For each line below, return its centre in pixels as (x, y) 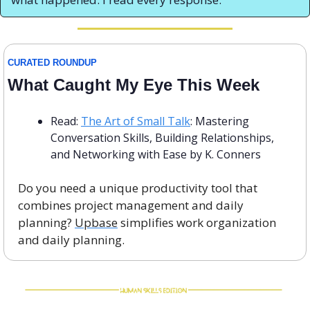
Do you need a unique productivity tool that (138, 188)
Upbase (96, 223)
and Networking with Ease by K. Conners (156, 155)
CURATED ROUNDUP (52, 63)
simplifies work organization (197, 223)
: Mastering (220, 121)
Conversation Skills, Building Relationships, (162, 138)
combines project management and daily (131, 206)
